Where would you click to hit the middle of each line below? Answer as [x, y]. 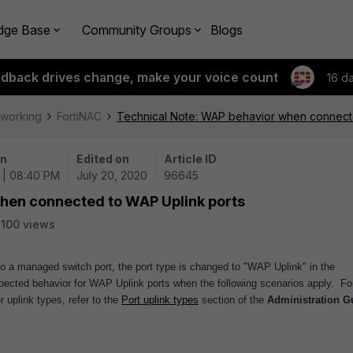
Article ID [190, 159]
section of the [233, 300]
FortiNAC [79, 116]
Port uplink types [160, 300]
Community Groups [137, 30]
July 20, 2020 [112, 175]
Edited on [103, 159]
